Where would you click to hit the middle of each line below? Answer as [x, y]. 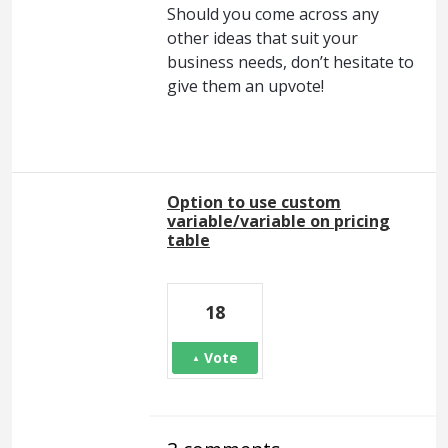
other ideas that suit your [262, 37]
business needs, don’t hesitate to [290, 61]
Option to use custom [254, 201]
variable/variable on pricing [278, 220]
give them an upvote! [245, 85]
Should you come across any [273, 13]
